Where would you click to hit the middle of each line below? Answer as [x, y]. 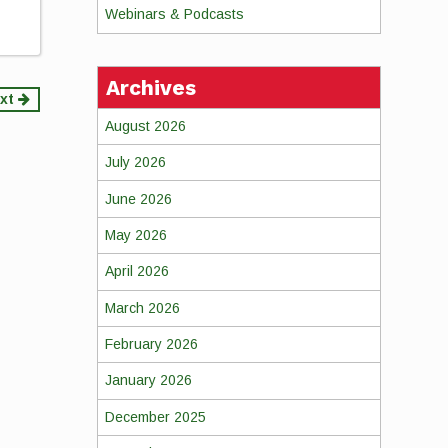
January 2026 [148, 380]
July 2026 [135, 162]
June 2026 [138, 198]
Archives [150, 87]
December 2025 [155, 416]
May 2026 [135, 234]
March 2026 [142, 307]
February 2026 [151, 344]
